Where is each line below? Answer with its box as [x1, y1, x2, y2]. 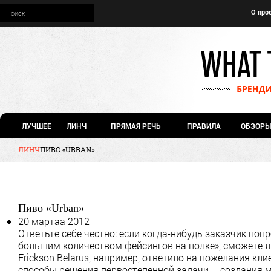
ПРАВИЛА [187, 121, 221, 131]
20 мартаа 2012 [18, 214, 90, 227]
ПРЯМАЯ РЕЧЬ [108, 121, 161, 131]
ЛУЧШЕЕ [22, 121, 51, 131]
